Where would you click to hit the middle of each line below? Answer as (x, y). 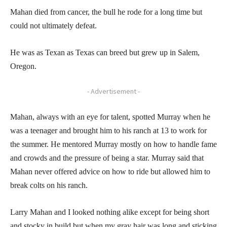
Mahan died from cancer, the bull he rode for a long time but (106, 12)
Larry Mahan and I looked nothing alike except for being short (110, 212)
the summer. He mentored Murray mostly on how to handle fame (113, 144)
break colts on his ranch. (49, 185)
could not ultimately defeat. (53, 25)
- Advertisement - (113, 91)
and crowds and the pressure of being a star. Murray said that (107, 158)
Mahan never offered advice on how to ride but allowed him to (110, 171)
